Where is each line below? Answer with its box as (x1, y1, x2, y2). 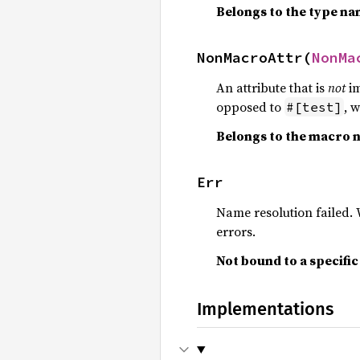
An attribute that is (216, 78, 328, 96)
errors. (216, 222, 256, 240)
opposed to (216, 97, 284, 116)
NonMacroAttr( (197, 47, 312, 67)
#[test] (286, 98, 342, 115)
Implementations (197, 297, 333, 320)
